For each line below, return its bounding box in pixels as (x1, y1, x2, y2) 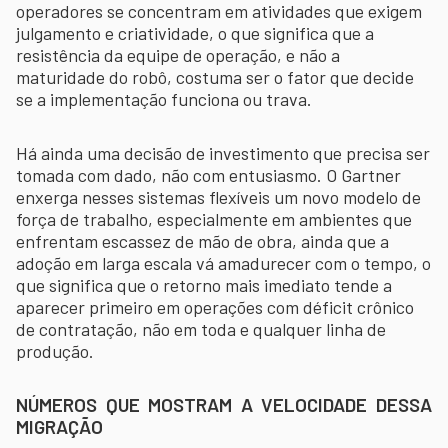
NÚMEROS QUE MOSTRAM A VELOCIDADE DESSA (16, 392, 432, 416)
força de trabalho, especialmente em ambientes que (16, 207, 412, 230)
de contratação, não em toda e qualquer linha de (16, 317, 386, 340)
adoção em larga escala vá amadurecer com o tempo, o (16, 251, 431, 274)
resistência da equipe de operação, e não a (16, 43, 340, 66)
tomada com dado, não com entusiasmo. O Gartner (16, 163, 401, 186)
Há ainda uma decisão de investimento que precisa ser (16, 141, 430, 164)
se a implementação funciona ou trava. (16, 87, 312, 110)
